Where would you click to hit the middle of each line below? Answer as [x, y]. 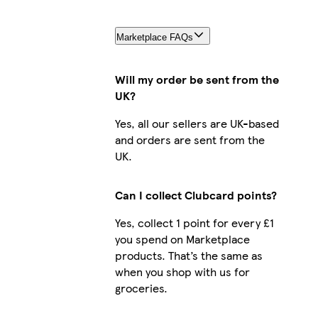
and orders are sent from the [190, 139]
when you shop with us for [182, 271]
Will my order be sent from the [197, 79]
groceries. [141, 287]
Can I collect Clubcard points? [196, 194]
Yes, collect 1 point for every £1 [194, 222]
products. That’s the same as [188, 255]
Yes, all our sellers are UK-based [197, 123]
